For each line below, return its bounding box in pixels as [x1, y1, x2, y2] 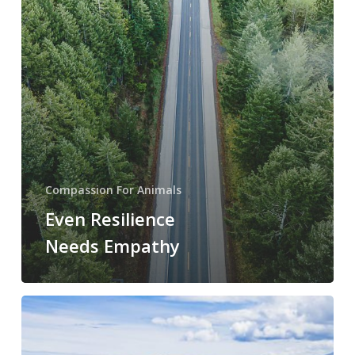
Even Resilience [44, 207, 175, 231]
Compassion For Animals [44, 182, 181, 198]
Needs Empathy [44, 234, 180, 258]
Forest [20, 297, 54, 313]
